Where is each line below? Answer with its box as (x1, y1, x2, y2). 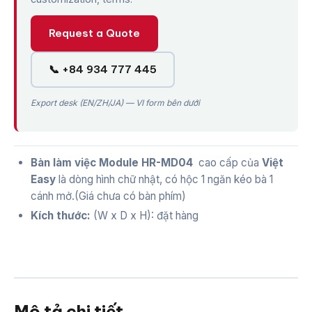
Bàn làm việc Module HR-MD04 (31, 156, 198, 170)
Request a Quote (49, 26, 140, 40)
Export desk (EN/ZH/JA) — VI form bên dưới (31, 97, 200, 109)
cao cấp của (198, 156, 262, 170)
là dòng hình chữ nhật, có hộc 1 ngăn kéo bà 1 (56, 173, 273, 187)
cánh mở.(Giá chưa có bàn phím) (31, 189, 186, 203)
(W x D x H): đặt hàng (91, 209, 198, 223)
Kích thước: (31, 209, 91, 223)
